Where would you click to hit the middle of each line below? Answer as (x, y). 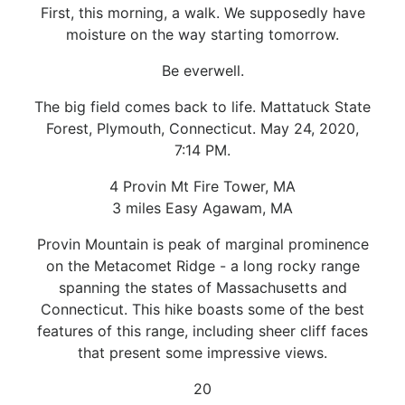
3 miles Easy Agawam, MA (202, 207)
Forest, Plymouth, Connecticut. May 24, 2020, (202, 128)
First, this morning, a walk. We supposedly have (202, 12)
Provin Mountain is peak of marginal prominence (202, 244)
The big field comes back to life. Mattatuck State (202, 106)
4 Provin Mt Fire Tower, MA (202, 186)
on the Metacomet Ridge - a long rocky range (202, 265)
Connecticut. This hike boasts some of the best (202, 309)
